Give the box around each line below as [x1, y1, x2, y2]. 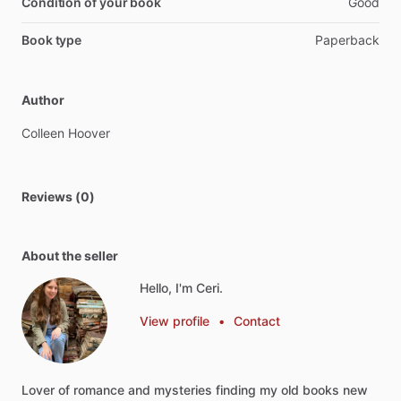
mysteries [154, 382, 212, 397]
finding [216, 382, 256, 397]
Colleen [21, 125, 64, 141]
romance [73, 382, 124, 397]
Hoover [68, 125, 110, 141]
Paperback [315, 32, 380, 47]
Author [21, 92, 64, 107]
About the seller [21, 248, 118, 263]
